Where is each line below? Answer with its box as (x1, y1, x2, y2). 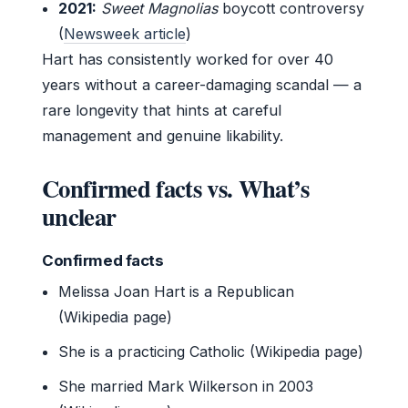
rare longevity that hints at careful (42, 100, 281, 119)
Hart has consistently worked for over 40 (42, 49, 333, 68)
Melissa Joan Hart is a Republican (58, 281, 295, 301)
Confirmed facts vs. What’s (42, 169, 310, 206)
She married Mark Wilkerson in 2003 (58, 376, 314, 395)
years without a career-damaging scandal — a (42, 75, 362, 94)
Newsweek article (64, 24, 187, 43)
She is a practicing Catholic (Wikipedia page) (58, 342, 364, 361)
